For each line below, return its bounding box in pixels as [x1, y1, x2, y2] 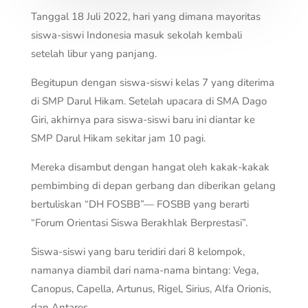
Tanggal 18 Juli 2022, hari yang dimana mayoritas [30, 9, 261, 23]
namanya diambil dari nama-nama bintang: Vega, [30, 263, 258, 277]
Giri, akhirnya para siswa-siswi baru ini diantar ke [30, 112, 255, 126]
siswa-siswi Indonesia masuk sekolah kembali [30, 27, 242, 42]
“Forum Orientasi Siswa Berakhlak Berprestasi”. [30, 215, 247, 230]
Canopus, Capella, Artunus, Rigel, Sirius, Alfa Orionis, [30, 281, 271, 296]
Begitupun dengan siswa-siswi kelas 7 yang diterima [30, 75, 274, 89]
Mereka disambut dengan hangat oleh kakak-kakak [30, 159, 269, 174]
